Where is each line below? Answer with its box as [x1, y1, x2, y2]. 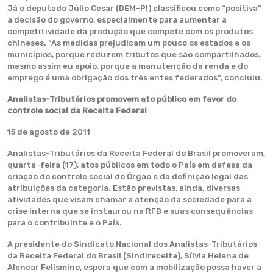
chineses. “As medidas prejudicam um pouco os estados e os [7, 38, 250, 48]
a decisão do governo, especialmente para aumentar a [7, 15, 227, 24]
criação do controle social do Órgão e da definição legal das [7, 172, 248, 181]
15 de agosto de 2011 [7, 127, 90, 136]
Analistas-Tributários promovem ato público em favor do [7, 94, 236, 104]
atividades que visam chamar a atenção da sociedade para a [7, 195, 252, 204]
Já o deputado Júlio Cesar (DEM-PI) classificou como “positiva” [7, 4, 261, 13]
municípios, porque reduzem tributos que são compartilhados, [7, 50, 261, 59]
